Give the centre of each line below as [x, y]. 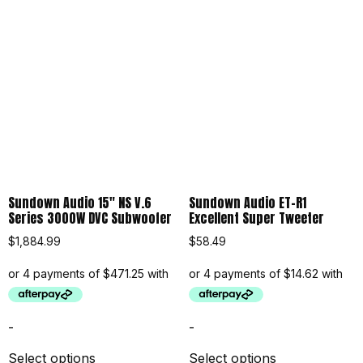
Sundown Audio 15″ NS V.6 [80, 202]
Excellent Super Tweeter [256, 218]
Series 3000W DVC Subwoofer [90, 218]
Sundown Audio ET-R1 [247, 202]
